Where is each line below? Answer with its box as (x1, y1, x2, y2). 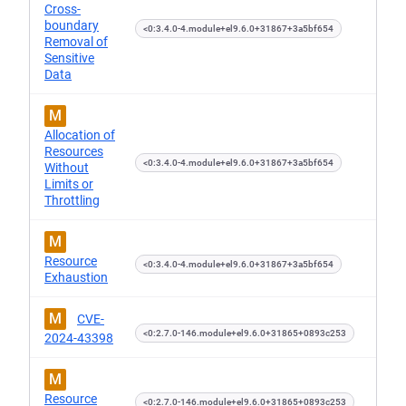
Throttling (44, 193, 100, 208)
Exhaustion (44, 270, 108, 285)
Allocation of (44, 128, 115, 142)
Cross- (44, 2, 81, 16)
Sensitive (44, 51, 94, 65)
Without (44, 160, 89, 175)
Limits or (44, 177, 93, 191)
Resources (44, 144, 103, 159)
